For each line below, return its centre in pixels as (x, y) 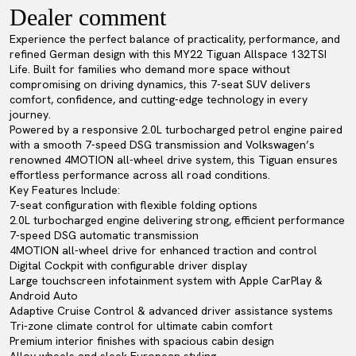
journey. (30, 114)
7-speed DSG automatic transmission (104, 235)
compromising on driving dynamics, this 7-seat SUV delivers (160, 84)
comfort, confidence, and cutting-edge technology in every (159, 99)
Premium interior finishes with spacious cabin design (142, 341)
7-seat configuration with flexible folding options (133, 205)
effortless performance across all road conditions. (140, 175)
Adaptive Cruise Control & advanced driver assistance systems (171, 311)
